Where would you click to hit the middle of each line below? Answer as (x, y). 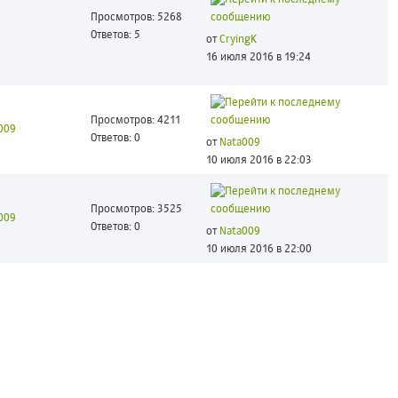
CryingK (238, 40)
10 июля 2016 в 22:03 (259, 161)
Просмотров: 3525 (136, 210)
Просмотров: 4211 (135, 121)
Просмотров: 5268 (136, 18)
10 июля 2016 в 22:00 (259, 250)
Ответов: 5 (115, 36)
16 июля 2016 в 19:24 (258, 58)
